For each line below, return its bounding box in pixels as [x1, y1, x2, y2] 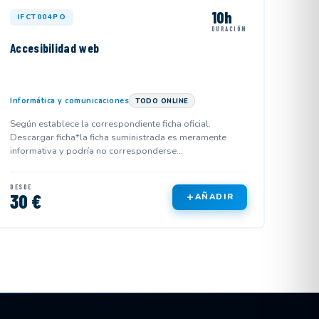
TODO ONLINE [135, 95, 189, 105]
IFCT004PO [16, 11, 67, 22]
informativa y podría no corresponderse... [10, 144, 184, 157]
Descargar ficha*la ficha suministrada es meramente [10, 130, 227, 144]
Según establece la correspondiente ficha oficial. [10, 117, 211, 130]
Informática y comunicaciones [10, 95, 130, 106]
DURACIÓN [211, 24, 247, 33]
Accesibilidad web [10, 40, 100, 56]
